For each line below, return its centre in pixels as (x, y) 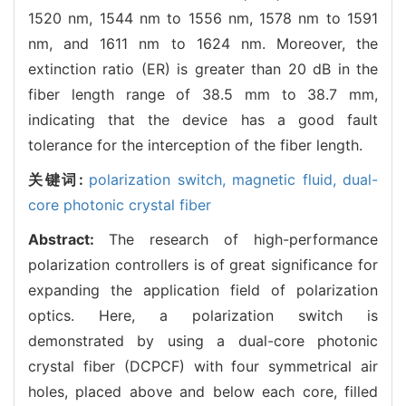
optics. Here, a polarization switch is (203, 315)
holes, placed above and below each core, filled (203, 391)
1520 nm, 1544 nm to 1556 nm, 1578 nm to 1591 (203, 18)
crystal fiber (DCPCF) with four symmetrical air (203, 366)
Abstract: (68, 239)
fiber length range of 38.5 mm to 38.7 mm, (203, 94)
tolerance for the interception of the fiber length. (195, 145)
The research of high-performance (243, 239)
